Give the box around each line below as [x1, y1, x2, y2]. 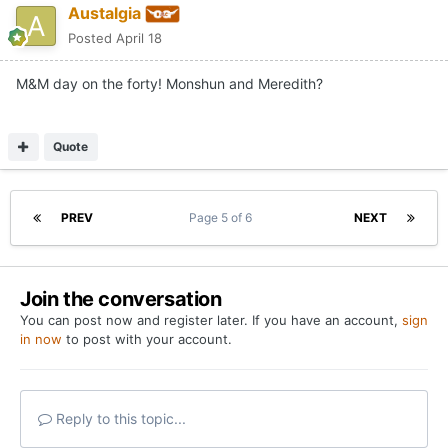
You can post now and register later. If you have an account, [20, 311, 402, 328]
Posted [68, 29, 116, 46]
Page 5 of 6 [189, 209, 258, 225]
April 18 [116, 29, 162, 46]
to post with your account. [62, 330, 232, 347]
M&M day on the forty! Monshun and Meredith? [16, 74, 327, 92]
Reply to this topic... [52, 409, 186, 427]
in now [20, 330, 62, 347]
